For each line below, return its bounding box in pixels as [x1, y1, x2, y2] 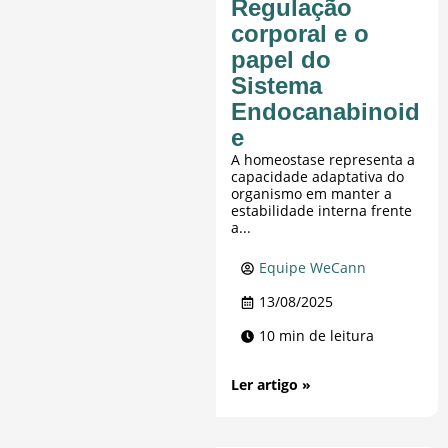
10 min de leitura [259, 326, 375, 346]
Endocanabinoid [231, 98, 421, 126]
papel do [231, 46, 332, 74]
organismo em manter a [231, 184, 393, 204]
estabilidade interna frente [231, 201, 413, 221]
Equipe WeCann [259, 258, 367, 278]
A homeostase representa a [231, 150, 416, 170]
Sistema [231, 72, 323, 100]
